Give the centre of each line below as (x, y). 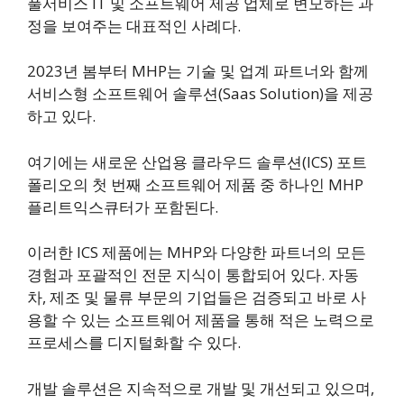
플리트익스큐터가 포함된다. (123, 207)
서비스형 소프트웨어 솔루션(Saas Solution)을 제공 (200, 94)
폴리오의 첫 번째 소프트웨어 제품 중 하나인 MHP (195, 184)
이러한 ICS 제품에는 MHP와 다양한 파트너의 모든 (197, 252)
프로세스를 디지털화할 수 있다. (134, 343)
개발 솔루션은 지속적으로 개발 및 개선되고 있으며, (201, 388)
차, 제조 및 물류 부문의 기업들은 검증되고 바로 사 (197, 298)
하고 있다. (61, 116)
